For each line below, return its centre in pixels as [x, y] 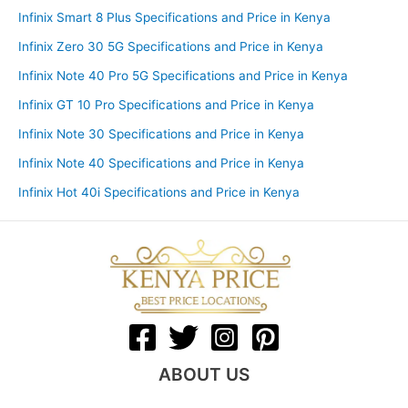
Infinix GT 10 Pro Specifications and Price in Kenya [166, 105]
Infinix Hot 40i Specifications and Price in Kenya [159, 193]
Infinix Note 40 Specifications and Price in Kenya [161, 163]
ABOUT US [204, 375]
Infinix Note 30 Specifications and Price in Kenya [161, 134]
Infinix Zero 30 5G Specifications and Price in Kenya [171, 47]
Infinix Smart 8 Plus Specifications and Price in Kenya [174, 18]
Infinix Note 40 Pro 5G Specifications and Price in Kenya [183, 76]
